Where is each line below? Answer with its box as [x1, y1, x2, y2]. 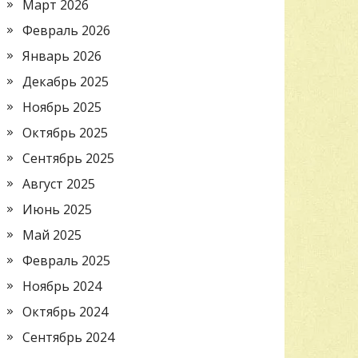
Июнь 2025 [22, 200, 92, 218]
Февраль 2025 [22, 251, 110, 269]
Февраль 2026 [22, 21, 110, 39]
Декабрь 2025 [22, 72, 109, 90]
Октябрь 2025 [22, 123, 108, 141]
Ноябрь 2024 [22, 276, 101, 295]
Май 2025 [22, 225, 82, 244]
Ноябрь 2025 [22, 97, 101, 116]
